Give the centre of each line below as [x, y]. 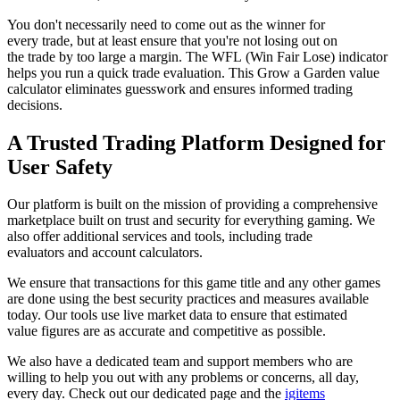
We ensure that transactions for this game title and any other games [194, 283]
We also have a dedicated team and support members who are [180, 362]
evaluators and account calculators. [105, 253]
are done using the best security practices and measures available [188, 299]
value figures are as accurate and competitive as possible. [167, 331]
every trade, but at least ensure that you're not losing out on [172, 40]
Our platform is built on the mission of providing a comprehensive [192, 204]
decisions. [35, 104]
